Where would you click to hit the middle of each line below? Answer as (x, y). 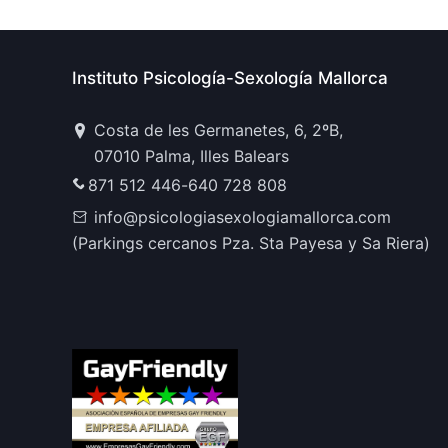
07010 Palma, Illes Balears (191, 156)
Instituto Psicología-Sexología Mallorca (230, 78)
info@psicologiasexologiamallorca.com (242, 217)
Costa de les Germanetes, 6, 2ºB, (218, 130)
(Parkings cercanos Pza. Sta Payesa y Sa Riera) (251, 243)
